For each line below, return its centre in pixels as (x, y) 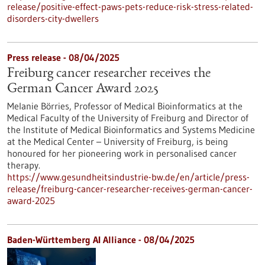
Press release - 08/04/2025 (63, 57)
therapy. (24, 165)
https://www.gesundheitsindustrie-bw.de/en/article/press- (128, 177)
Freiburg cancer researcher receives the (109, 74)
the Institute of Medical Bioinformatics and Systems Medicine (131, 130)
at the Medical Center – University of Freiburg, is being (118, 141)
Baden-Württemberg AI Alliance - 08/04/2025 (101, 240)
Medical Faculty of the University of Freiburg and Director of (128, 118)
